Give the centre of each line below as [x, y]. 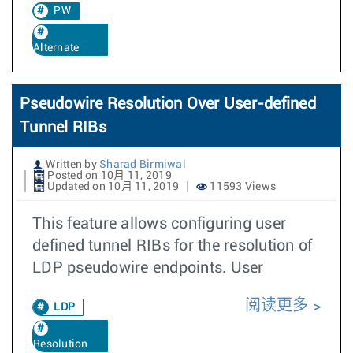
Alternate [56, 48]
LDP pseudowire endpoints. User [148, 268]
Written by [71, 165]
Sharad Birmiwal [143, 165]
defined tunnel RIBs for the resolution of [173, 246]
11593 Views [242, 187]
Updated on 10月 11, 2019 [112, 187]
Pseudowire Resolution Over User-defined [168, 104]
